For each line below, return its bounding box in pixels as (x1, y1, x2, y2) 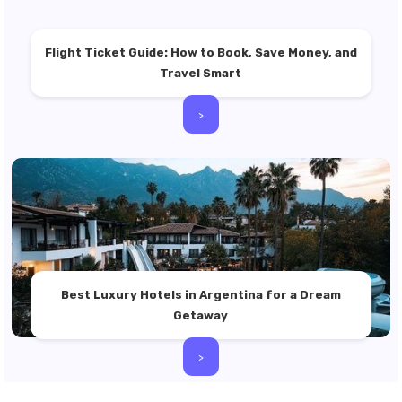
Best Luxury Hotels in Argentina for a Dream (60, 288, 341, 301)
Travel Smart (160, 66, 242, 80)
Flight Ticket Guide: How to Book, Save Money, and (44, 46, 357, 59)
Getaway (173, 309, 229, 322)
